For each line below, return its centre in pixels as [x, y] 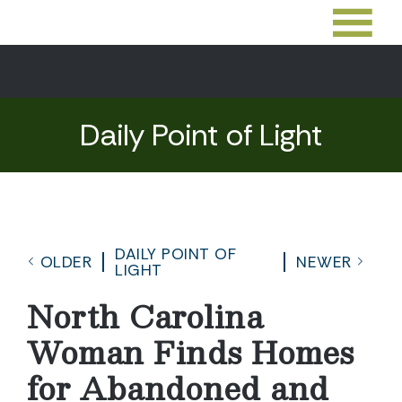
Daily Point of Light [201, 135]
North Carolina [145, 316]
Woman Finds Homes [191, 352]
